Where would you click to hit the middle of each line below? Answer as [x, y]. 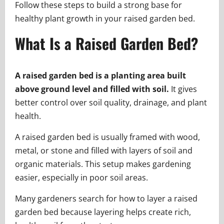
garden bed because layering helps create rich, [103, 212]
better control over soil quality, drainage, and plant [111, 103]
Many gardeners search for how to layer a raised [106, 199]
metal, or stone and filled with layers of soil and [104, 151]
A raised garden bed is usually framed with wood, [107, 137]
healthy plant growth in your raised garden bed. [105, 19]
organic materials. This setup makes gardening [103, 164]
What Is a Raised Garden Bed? [106, 43]
